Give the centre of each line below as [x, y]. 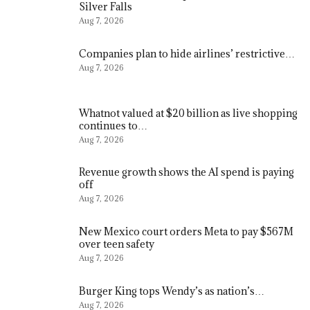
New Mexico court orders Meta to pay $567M [186, 231]
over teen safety [117, 244]
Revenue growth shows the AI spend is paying [186, 172]
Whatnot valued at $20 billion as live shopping [188, 113]
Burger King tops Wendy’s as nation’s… [172, 291]
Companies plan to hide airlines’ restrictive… [187, 54]
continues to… [113, 125]
